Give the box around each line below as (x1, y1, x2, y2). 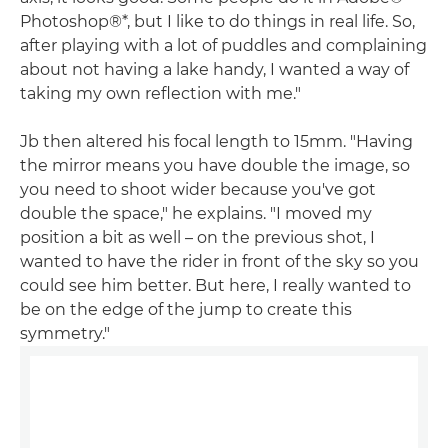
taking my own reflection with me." (20, 83, 301, 103)
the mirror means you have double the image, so (20, 155, 410, 175)
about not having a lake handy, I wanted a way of (20, 59, 409, 79)
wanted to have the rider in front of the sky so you (20, 251, 419, 271)
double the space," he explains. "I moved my (20, 203, 372, 223)
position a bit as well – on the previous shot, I (20, 227, 375, 247)
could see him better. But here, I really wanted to (20, 275, 411, 295)
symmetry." (20, 323, 110, 343)
